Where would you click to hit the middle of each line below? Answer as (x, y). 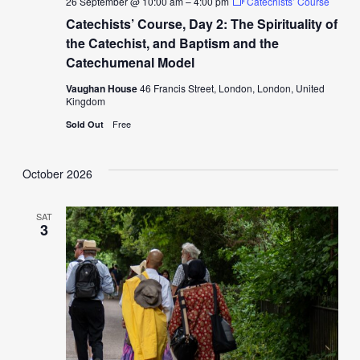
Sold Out (86, 124)
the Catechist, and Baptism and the (172, 43)
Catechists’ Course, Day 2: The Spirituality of (201, 23)
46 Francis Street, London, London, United (232, 88)
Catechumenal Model (130, 62)
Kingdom (85, 100)
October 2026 (57, 173)
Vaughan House (102, 88)
